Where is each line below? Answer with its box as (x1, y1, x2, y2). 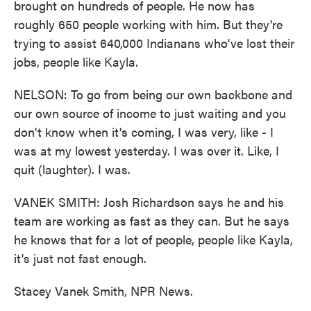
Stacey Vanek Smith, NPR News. (14, 282, 193, 299)
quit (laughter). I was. (14, 160, 131, 178)
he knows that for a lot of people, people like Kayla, (14, 230, 293, 248)
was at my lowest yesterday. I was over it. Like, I (14, 142, 279, 159)
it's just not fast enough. (14, 249, 146, 267)
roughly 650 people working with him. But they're (14, 15, 283, 33)
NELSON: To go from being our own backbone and (14, 85, 292, 103)
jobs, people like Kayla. (14, 53, 138, 70)
